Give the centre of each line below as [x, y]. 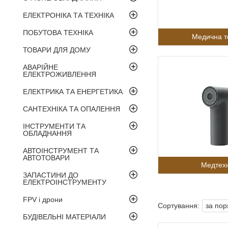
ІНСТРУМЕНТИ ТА [54, 126]
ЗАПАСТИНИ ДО [51, 175]
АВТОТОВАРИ [46, 158]
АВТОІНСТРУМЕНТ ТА [61, 150]
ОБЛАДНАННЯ [47, 133]
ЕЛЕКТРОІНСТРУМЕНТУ [65, 182]
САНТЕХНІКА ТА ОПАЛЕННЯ [72, 109]
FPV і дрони [43, 199]
